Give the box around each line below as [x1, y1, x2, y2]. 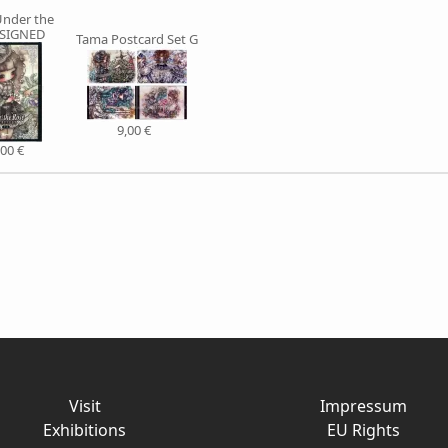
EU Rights [327, 419, 400, 441]
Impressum [320, 395, 407, 417]
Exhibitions [43, 419, 126, 441]
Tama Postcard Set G [75, 30, 198, 48]
